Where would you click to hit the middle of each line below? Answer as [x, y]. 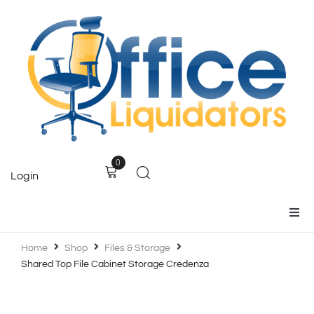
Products [243, 279]
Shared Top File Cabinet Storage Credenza [115, 264]
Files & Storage [137, 248]
